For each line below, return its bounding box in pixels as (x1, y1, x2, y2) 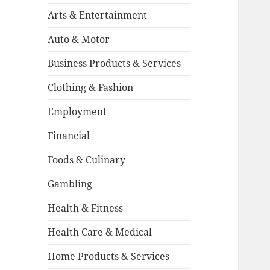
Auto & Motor (48, 33, 110, 46)
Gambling (48, 177, 93, 191)
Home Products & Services (48, 250, 170, 263)
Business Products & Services (48, 57, 181, 71)
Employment (48, 105, 107, 119)
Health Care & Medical (48, 225, 152, 239)
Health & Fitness (48, 201, 124, 215)
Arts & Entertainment (48, 8, 148, 22)
